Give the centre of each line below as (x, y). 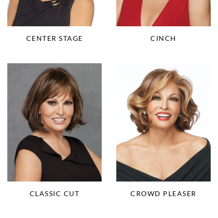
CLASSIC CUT (54, 193)
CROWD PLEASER (163, 193)
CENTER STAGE (54, 38)
